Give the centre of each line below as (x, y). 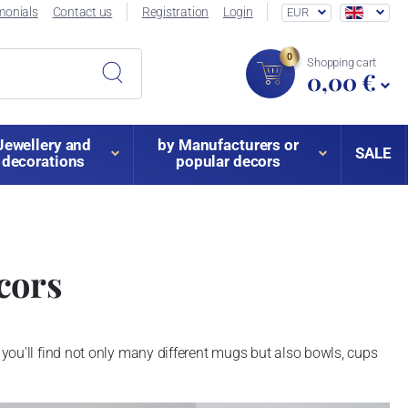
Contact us (82, 12)
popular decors (228, 162)
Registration (175, 12)
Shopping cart (342, 62)
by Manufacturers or (228, 145)
